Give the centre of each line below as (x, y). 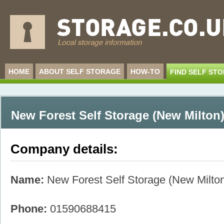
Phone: (28, 209)
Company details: (64, 149)
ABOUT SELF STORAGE (80, 71)
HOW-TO (145, 71)
